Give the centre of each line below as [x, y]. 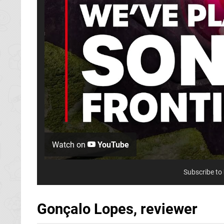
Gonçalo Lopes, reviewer [117, 209]
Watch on [70, 145]
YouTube [112, 145]
